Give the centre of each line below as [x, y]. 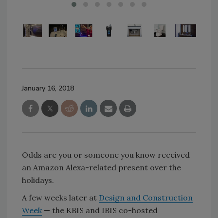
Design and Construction [146, 197]
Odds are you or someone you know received [106, 154]
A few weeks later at [60, 197]
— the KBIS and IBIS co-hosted [100, 210]
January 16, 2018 [48, 88]
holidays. [38, 180]
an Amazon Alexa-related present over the [101, 167]
